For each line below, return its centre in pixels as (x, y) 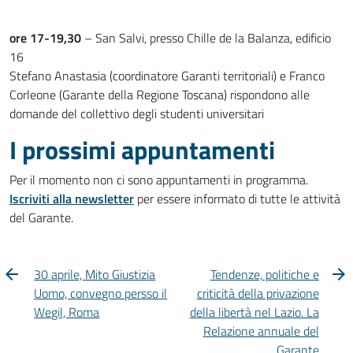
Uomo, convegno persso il (101, 293)
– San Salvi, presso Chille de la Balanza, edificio (206, 38)
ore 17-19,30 (45, 38)
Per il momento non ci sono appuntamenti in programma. (159, 180)
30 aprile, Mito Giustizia (95, 274)
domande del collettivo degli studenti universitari (137, 113)
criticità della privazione (258, 293)
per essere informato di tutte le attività (237, 199)
